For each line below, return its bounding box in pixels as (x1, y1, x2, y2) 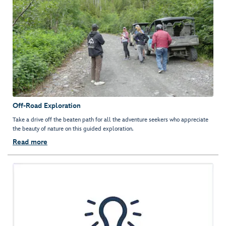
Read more (13, 138, 47, 147)
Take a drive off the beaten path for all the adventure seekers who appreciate (13, 116, 208, 124)
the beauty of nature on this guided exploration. (13, 125, 134, 133)
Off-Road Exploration (13, 101, 81, 110)
